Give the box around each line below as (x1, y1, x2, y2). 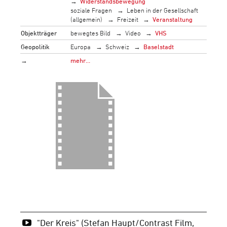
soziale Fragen (70, 6, 112, 14)
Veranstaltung (153, 15, 193, 23)
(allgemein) (70, 15, 103, 23)
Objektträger (21, 28, 57, 37)
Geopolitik (21, 42, 50, 51)
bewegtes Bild (70, 28, 111, 37)
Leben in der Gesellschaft (126, 6, 198, 14)
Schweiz (105, 42, 129, 51)
